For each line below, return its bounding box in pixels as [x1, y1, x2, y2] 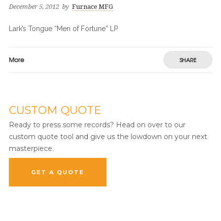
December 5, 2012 [8, 3, 59, 10]
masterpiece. [8, 144, 54, 153]
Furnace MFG [72, 3, 113, 10]
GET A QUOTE [31, 169, 84, 176]
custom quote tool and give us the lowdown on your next [8, 132, 207, 141]
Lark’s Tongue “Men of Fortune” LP [8, 25, 118, 33]
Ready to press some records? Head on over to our [8, 120, 185, 129]
